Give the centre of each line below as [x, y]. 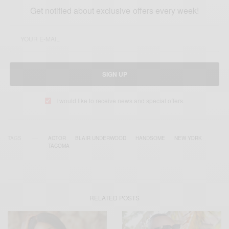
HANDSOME [150, 138]
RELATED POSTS [114, 198]
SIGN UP [114, 74]
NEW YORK [188, 138]
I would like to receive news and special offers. [120, 101]
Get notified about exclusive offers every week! [114, 11]
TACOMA [59, 146]
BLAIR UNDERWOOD [101, 138]
